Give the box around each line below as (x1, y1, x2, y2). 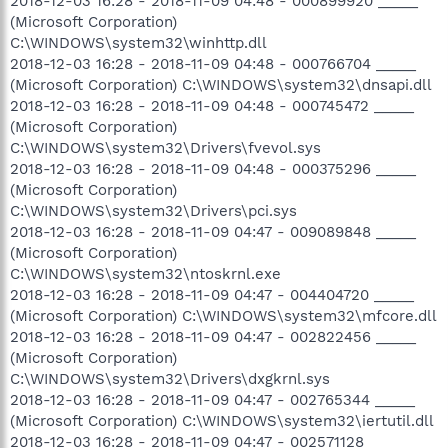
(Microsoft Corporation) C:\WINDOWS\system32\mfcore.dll (10, 306, 437, 325)
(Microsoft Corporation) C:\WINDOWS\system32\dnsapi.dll (10, 75, 432, 94)
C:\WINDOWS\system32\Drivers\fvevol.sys (10, 138, 321, 157)
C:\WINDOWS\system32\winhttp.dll (10, 33, 267, 52)
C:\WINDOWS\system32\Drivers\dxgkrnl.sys (10, 369, 330, 388)
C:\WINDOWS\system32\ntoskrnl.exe (10, 264, 281, 283)
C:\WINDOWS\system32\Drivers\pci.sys (10, 201, 297, 220)
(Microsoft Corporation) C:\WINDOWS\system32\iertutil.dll (10, 411, 434, 430)
